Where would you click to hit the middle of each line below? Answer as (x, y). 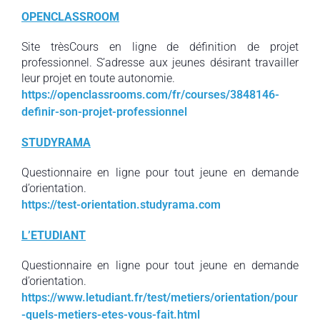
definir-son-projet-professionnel (104, 112)
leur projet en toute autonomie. (98, 78)
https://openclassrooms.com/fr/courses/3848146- (150, 95)
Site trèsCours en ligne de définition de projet (160, 47)
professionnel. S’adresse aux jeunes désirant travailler (160, 62)
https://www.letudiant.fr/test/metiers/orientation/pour (160, 297)
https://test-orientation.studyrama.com (121, 205)
